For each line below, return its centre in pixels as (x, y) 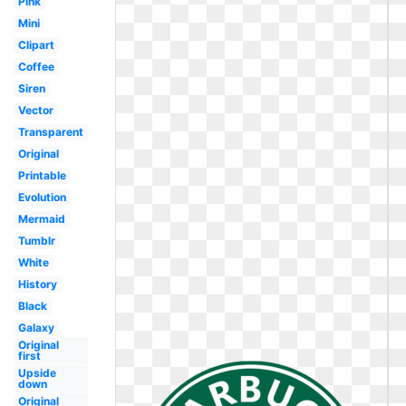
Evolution (42, 197)
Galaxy (36, 328)
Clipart (36, 45)
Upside (37, 373)
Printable (42, 175)
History (37, 284)
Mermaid (41, 219)
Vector (35, 110)
